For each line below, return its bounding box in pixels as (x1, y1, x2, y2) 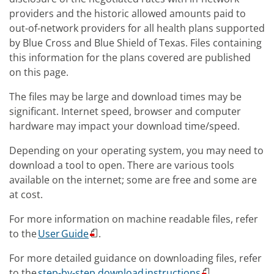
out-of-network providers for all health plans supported (9, 21, 265, 35)
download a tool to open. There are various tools (9, 158, 234, 172)
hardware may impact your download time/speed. (9, 119, 242, 133)
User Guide (38, 227, 89, 240)
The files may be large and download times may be (9, 90, 242, 103)
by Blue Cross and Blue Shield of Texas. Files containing (9, 36, 262, 50)
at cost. (9, 188, 48, 201)
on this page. (9, 65, 70, 79)
